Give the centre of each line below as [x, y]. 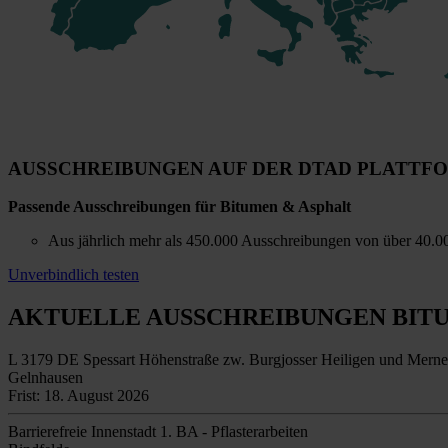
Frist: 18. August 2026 [78, 396]
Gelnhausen [45, 378]
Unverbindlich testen [73, 275]
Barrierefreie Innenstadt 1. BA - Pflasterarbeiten [158, 432]
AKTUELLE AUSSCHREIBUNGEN [200, 317]
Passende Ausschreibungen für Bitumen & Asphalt [179, 207]
